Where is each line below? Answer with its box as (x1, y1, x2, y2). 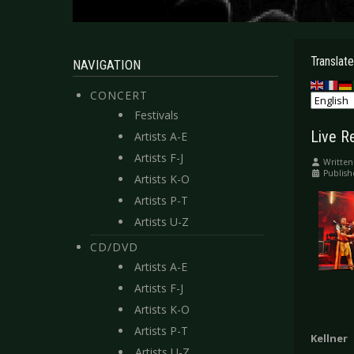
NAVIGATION (73, 57, 141, 73)
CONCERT (90, 88, 148, 103)
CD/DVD (90, 239, 138, 254)
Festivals (134, 107, 179, 122)
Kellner (311, 331, 348, 346)
